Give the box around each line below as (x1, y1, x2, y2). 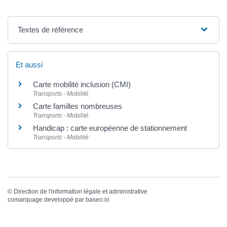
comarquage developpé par (8, 196, 86, 204)
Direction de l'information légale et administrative (14, 188, 147, 196)
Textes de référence (18, 25, 84, 34)
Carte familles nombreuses (33, 101, 122, 110)
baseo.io (86, 196, 109, 204)
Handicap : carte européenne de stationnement (33, 123, 187, 132)
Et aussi (16, 60, 43, 69)
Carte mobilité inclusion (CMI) (33, 80, 131, 89)
